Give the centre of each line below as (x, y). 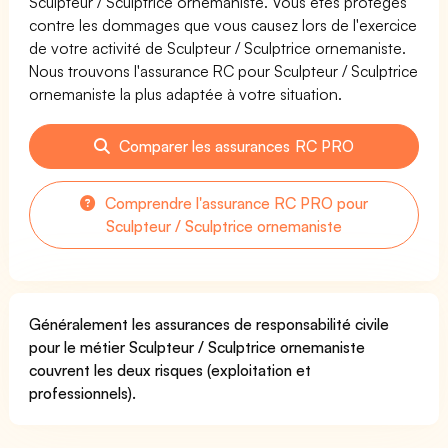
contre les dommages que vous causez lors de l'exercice (223, 24)
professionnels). (82, 392)
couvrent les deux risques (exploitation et (170, 369)
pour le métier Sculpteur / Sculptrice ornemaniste (197, 346)
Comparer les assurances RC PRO (234, 145)
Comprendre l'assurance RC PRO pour (234, 202)
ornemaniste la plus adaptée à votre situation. (186, 93)
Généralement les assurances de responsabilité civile (209, 323)
